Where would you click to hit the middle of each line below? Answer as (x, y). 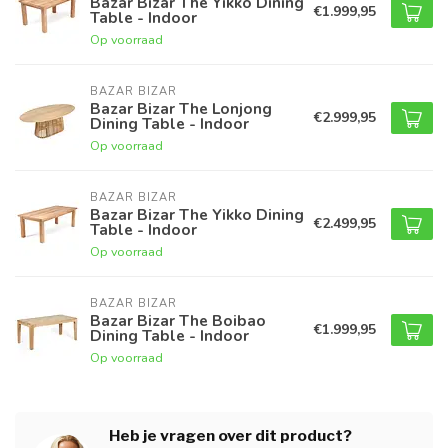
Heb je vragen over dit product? (230, 436)
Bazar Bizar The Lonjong (181, 109)
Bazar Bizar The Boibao (178, 321)
